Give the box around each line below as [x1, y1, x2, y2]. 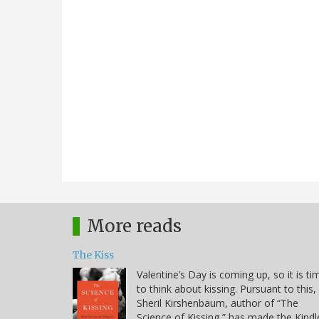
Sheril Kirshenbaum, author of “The [137, 296, 298, 310]
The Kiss [73, 248, 114, 261]
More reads [87, 214, 182, 237]
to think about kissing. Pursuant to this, [137, 281, 316, 296]
